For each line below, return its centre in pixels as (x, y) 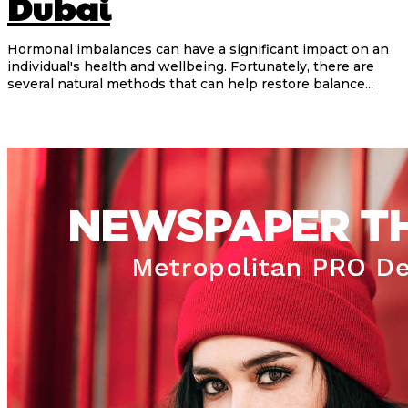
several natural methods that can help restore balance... (190, 84)
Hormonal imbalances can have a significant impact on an (198, 50)
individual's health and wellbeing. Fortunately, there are (191, 67)
